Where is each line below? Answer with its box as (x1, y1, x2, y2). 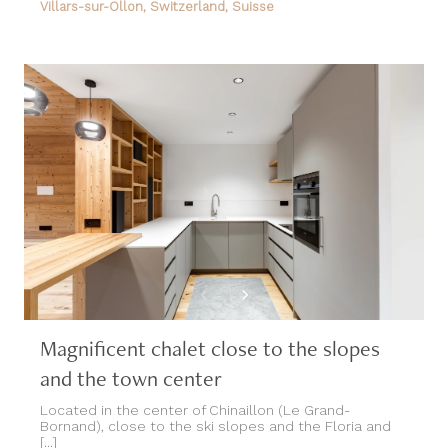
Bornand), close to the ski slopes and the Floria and (40, 387, 391, 403)
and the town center (40, 333, 222, 362)
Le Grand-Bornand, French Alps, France (40, 428, 285, 443)
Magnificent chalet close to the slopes (40, 303, 380, 332)
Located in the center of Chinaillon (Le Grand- (40, 371, 351, 387)
